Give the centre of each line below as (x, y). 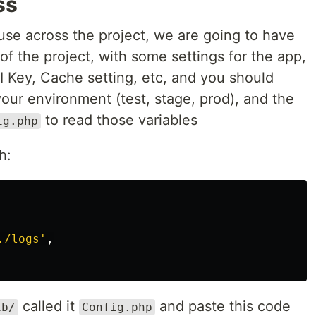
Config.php (117, 307)
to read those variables (119, 120)
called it (49, 306)
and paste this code (223, 306)
